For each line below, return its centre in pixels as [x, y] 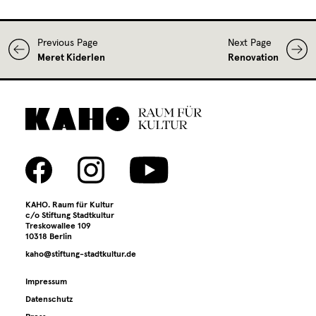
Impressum [46, 282]
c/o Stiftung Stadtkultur [70, 215]
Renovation [253, 57]
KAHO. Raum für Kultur [69, 205]
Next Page [250, 43]
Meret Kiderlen [71, 57]
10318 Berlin [49, 237]
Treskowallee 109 [58, 226]
